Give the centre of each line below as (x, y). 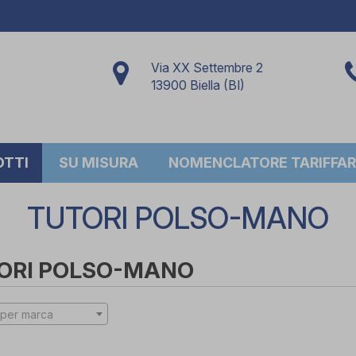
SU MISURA (99, 163)
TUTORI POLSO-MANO (178, 218)
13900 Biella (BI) (198, 85)
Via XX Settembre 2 (207, 68)
